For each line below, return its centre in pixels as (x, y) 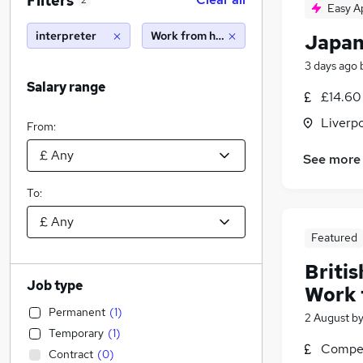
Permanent (77, 312)
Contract (71, 354)
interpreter (66, 36)
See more (332, 160)
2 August (327, 318)
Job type (55, 286)
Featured (334, 238)
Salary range (66, 87)
